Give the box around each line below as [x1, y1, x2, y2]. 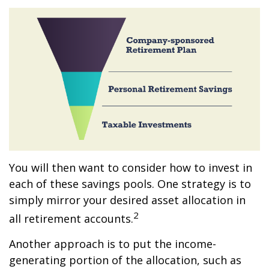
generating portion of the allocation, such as [9, 253, 241, 268]
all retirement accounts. [9, 211, 133, 226]
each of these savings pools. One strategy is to [9, 177, 251, 192]
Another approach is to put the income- [9, 237, 216, 252]
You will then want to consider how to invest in [9, 160, 252, 175]
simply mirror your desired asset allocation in [9, 193, 246, 208]
